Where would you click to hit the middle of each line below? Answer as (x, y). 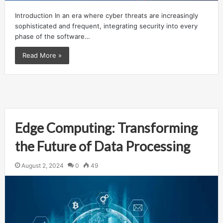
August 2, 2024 (42, 166)
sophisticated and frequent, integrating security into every (106, 26)
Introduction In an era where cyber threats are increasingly (106, 16)
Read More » (42, 56)
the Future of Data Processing (102, 146)
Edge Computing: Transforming (106, 128)
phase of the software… (52, 37)
